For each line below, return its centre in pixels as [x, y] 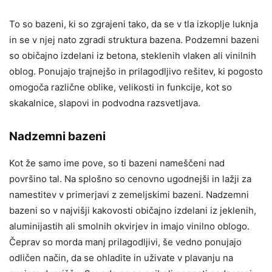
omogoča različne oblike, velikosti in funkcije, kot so [121, 87]
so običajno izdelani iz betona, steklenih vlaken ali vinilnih [133, 56]
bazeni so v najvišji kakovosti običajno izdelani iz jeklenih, [133, 211]
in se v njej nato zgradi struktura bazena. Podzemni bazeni [134, 40]
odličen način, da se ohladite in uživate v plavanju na [121, 258]
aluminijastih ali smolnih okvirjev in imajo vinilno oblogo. [129, 226]
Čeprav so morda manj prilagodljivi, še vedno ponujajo [125, 242]
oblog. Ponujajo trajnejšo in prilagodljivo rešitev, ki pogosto [136, 72]
